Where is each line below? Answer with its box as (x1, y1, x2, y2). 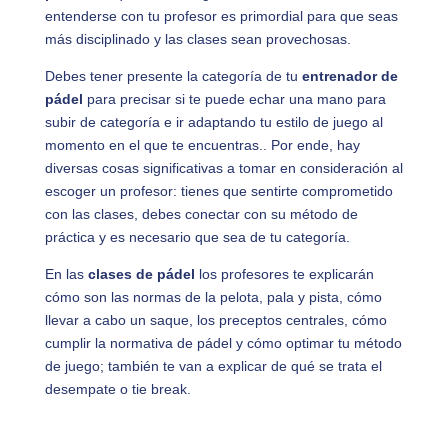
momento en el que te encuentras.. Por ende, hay (44, 137, 360, 153)
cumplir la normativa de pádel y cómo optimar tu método (44, 335, 402, 351)
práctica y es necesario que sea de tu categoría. (44, 229, 350, 245)
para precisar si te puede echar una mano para (82, 91, 386, 107)
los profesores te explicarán (194, 266, 374, 282)
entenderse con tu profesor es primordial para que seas (44, 8, 398, 24)
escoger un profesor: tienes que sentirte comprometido (44, 183, 393, 199)
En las (44, 266, 88, 282)
